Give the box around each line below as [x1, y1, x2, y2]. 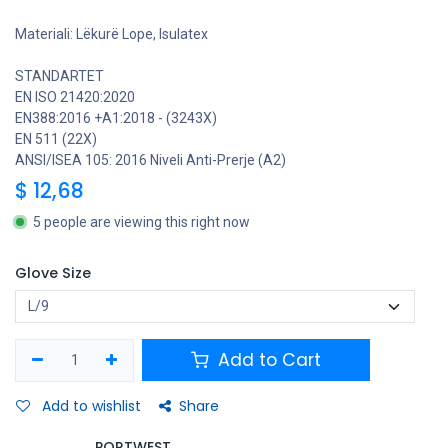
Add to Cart [213, 348, 322, 373]
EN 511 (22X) [15, 130, 97, 147]
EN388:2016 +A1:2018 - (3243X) [15, 109, 217, 126]
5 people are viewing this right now [33, 213, 250, 230]
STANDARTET [15, 67, 104, 84]
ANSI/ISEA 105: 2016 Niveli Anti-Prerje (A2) [15, 151, 286, 168]
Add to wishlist [42, 395, 141, 416]
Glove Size [15, 262, 91, 283]
